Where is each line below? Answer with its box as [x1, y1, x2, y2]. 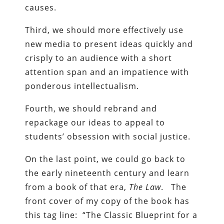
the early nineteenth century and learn [25, 167, 190, 178]
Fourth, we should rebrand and [25, 102, 157, 114]
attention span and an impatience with [25, 66, 189, 77]
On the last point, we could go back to [25, 153, 186, 164]
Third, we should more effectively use [25, 24, 184, 35]
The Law [129, 181, 161, 192]
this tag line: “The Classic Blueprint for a [25, 209, 198, 220]
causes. [25, 1, 57, 13]
